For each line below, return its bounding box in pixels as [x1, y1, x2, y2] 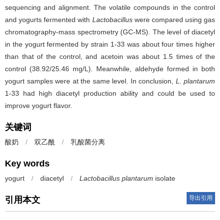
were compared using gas [134, 16, 215, 24]
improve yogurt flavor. [5, 102, 72, 110]
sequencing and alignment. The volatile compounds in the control [5, 3, 215, 11]
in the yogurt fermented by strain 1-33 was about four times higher [5, 40, 215, 48]
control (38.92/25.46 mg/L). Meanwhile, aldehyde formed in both [5, 65, 215, 73]
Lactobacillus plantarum [80, 174, 153, 182]
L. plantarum [175, 77, 215, 85]
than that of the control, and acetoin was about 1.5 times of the [5, 53, 215, 60]
